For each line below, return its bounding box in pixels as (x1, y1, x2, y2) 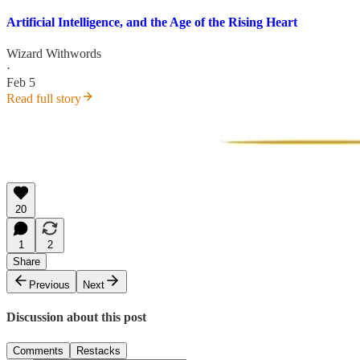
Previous (29, 279, 70, 292)
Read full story (6, 92, 81, 106)
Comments (13, 344, 63, 357)
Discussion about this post (6, 310, 146, 325)
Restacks (76, 344, 121, 357)
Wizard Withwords (6, 47, 101, 61)
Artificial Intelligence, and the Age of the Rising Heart (6, 14, 297, 29)
